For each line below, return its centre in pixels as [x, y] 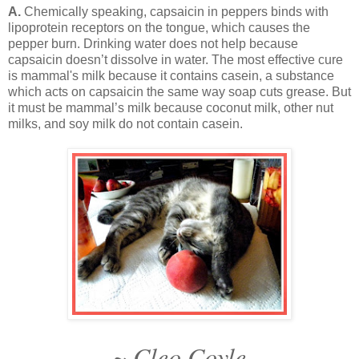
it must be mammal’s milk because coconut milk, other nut [171, 107]
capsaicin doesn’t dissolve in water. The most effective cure [175, 59]
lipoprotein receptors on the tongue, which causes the [159, 27]
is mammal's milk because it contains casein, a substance [171, 75]
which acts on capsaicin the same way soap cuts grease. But [179, 91]
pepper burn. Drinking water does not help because [153, 43]
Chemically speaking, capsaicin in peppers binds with [176, 11]
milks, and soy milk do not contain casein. [125, 123]
